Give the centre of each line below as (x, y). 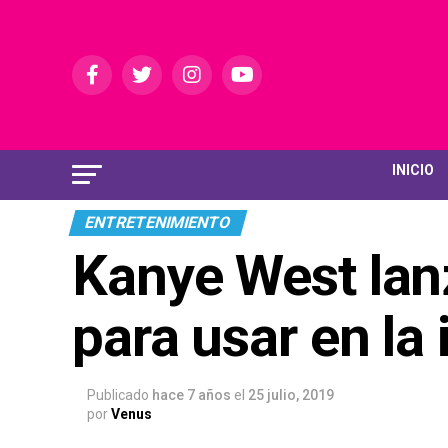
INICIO (413, 170)
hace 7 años (191, 395)
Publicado (118, 395)
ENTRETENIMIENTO (158, 222)
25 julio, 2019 (291, 395)
